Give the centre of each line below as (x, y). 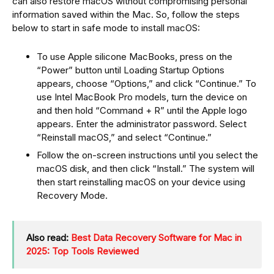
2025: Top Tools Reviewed (83, 251)
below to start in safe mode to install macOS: (106, 28)
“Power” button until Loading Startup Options (131, 70)
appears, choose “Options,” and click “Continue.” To (146, 83)
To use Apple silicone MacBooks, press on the (135, 56)
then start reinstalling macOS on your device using (141, 182)
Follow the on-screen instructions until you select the (147, 155)
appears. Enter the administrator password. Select (142, 124)
